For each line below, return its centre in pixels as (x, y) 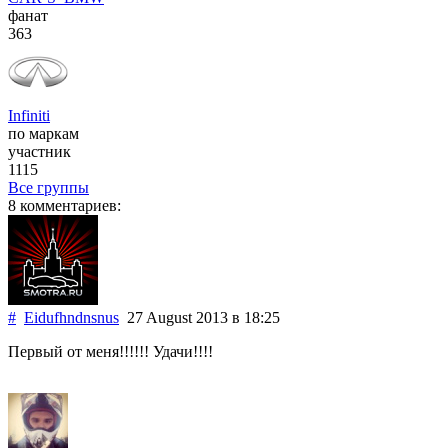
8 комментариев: (64, 206)
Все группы (48, 188)
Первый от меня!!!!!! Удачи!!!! (110, 352)
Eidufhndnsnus (71, 318)
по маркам (43, 134)
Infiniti (29, 116)
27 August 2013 (175, 318)
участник (39, 152)
